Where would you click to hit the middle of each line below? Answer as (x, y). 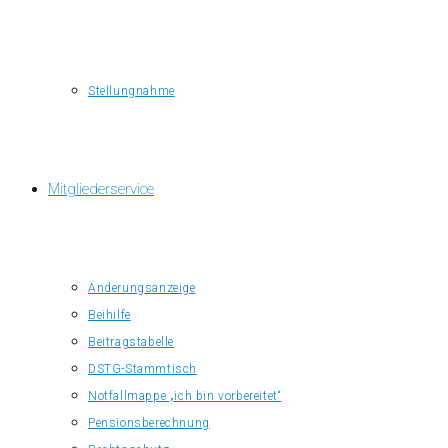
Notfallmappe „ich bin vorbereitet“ (185, 396)
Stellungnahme (131, 91)
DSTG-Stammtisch (142, 369)
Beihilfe (109, 315)
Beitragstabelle (131, 342)
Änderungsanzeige (142, 288)
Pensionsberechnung (149, 423)
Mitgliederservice (101, 189)
